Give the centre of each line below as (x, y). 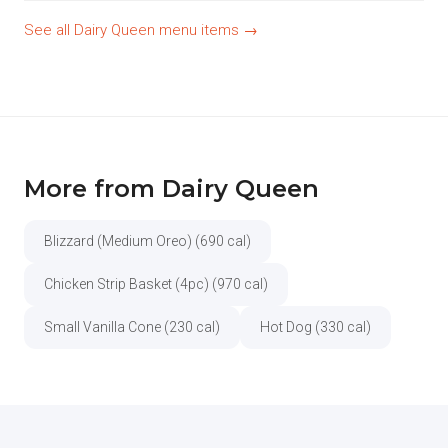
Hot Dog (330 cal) (315, 327)
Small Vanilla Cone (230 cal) (132, 327)
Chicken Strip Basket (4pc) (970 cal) (156, 284)
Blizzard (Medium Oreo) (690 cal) (147, 241)
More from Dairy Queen (171, 188)
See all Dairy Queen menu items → (141, 30)
